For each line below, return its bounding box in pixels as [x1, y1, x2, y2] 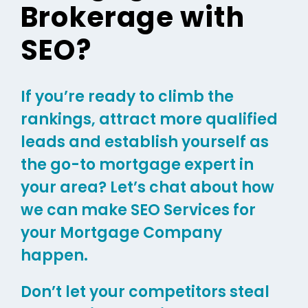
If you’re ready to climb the [20, 86, 234, 108]
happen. [20, 245, 88, 267]
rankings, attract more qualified [20, 109, 278, 131]
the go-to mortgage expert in [20, 154, 254, 176]
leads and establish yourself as [20, 131, 269, 153]
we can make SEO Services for [20, 199, 256, 221]
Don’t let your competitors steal [20, 281, 269, 303]
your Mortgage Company [20, 222, 222, 244]
